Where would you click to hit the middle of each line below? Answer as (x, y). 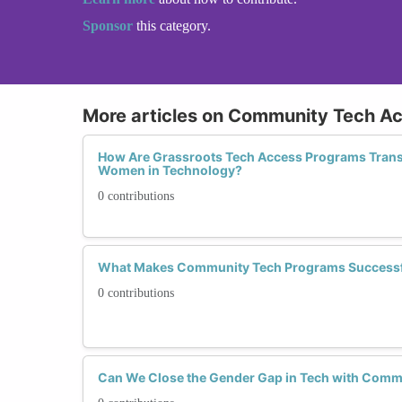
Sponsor (109, 25)
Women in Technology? (170, 170)
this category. (174, 25)
